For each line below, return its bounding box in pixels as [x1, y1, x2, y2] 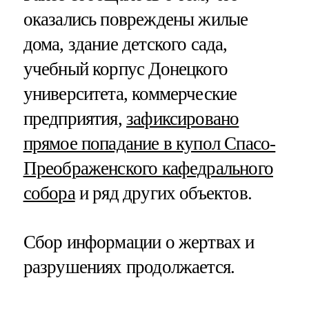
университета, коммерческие [23, 83, 237, 104]
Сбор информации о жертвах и [23, 232, 255, 253]
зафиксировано [126, 108, 239, 129]
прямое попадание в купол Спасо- [23, 132, 276, 154]
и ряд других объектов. [74, 182, 252, 203]
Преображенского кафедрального [23, 157, 273, 179]
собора [23, 182, 75, 203]
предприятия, [23, 108, 126, 129]
